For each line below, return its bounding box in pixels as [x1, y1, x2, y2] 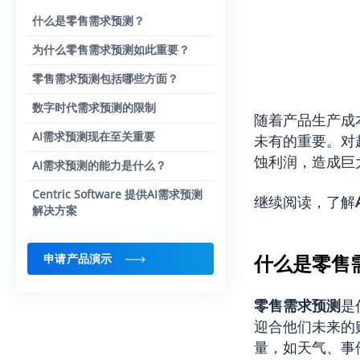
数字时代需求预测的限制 [32, 100, 156, 115]
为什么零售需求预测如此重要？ [32, 42, 190, 57]
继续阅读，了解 [253, 192, 355, 212]
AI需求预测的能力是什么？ [32, 157, 166, 173]
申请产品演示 [43, 251, 112, 266]
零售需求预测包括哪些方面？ [32, 71, 178, 86]
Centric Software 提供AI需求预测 [32, 186, 202, 202]
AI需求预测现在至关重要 [32, 129, 155, 144]
